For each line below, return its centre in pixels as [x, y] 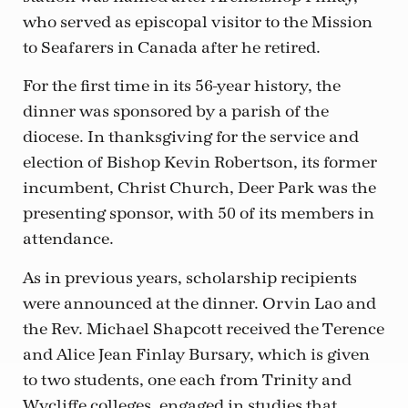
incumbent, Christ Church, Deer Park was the [199, 189]
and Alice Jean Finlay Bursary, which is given [196, 354]
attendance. [68, 240]
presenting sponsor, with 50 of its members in [199, 214]
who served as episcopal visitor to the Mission [198, 23]
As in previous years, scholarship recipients [190, 278]
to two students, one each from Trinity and [187, 380]
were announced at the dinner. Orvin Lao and [199, 303]
